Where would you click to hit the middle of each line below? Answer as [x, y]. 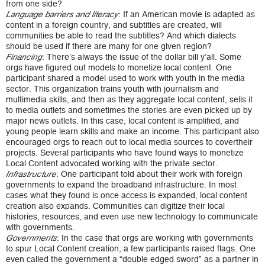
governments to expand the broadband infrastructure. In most [121, 185]
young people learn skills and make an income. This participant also [132, 132]
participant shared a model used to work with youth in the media [125, 78]
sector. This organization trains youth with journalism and [112, 89]
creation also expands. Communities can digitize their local [115, 206]
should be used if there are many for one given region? [109, 46]
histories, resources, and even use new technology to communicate [132, 217]
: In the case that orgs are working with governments [155, 238]
